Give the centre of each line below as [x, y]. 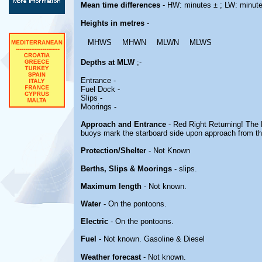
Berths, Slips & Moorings [126, 169]
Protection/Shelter [113, 151]
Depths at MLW [108, 62]
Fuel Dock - [100, 89]
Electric [94, 221]
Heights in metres [113, 23]
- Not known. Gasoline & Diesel [151, 239]
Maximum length [111, 186]
